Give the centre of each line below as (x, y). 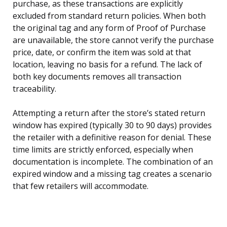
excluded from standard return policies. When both (109, 16)
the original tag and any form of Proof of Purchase (109, 28)
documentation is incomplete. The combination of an (113, 162)
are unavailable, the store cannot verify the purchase (113, 40)
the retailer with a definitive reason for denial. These (112, 138)
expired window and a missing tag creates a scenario (112, 174)
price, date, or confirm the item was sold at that (102, 52)
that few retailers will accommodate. (81, 186)
